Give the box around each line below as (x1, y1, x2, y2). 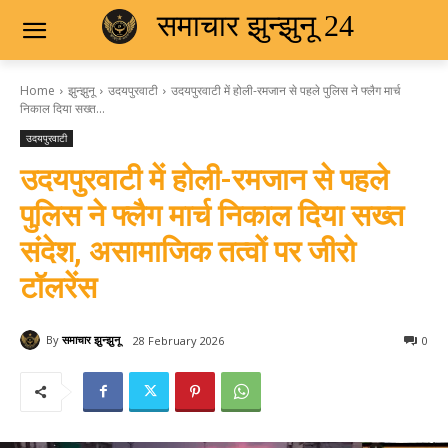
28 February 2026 (133, 332, 224, 348)
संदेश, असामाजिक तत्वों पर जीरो (20, 233, 356, 269)
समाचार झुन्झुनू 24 (156, 8, 354, 42)
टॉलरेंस (20, 269, 97, 305)
